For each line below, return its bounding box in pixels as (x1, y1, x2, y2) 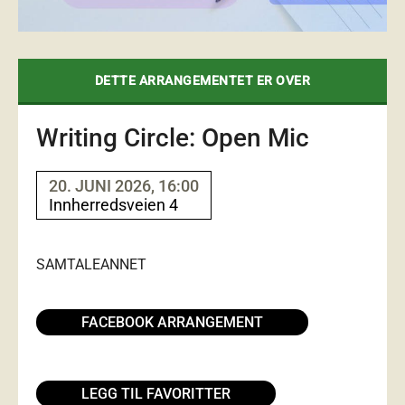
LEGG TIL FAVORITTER (81, 384, 231, 402)
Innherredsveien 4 (49, 194, 178, 214)
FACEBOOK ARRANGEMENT (81, 313, 263, 331)
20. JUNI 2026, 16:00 (49, 175, 199, 195)
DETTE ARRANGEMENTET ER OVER (94, 72, 311, 88)
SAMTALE (36, 255, 100, 273)
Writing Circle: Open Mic (36, 122, 309, 153)
